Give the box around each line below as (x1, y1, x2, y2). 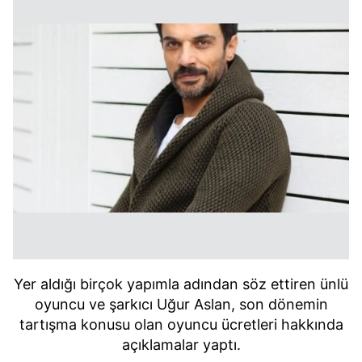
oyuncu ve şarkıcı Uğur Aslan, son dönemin (34, 296, 328, 313)
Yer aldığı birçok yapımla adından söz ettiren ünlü (14, 276, 348, 293)
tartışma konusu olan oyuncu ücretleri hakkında (19, 316, 343, 333)
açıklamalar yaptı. (121, 336, 241, 353)
